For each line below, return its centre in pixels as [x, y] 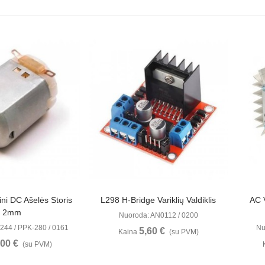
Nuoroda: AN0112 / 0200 [158, 215]
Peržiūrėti [146, 199]
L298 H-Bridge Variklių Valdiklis [159, 200]
